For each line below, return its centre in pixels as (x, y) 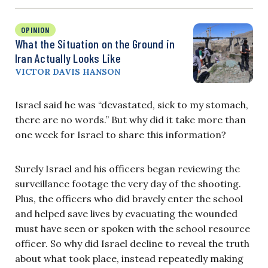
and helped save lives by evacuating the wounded (126, 213)
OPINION (35, 29)
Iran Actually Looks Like (68, 58)
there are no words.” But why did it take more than (130, 119)
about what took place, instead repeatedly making (129, 258)
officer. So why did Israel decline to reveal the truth (132, 243)
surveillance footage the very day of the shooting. (128, 183)
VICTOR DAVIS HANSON (68, 71)
